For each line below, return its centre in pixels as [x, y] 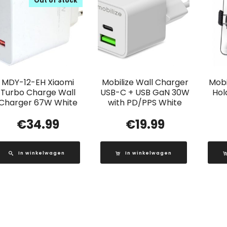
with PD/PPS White [145, 102]
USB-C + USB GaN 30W [145, 92]
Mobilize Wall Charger [145, 82]
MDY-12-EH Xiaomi [38, 82]
